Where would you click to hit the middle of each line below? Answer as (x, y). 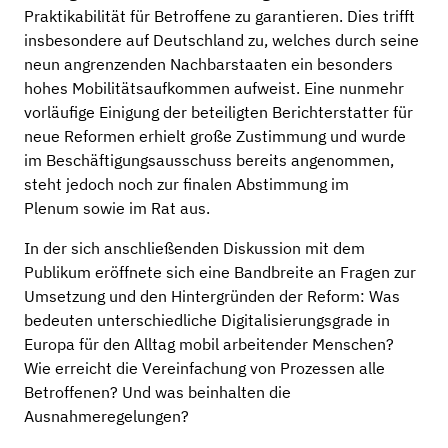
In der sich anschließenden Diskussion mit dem (194, 248)
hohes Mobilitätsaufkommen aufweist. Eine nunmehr (214, 88)
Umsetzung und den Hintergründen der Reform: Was (212, 296)
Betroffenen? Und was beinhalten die (157, 392)
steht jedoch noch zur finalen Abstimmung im (186, 184)
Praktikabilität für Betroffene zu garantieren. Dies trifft (219, 16)
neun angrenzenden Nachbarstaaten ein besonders (208, 64)
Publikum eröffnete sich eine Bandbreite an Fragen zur (220, 272)
